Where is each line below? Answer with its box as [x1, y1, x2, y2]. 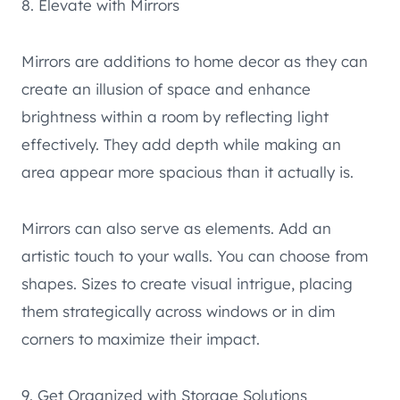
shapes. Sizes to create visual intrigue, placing [21, 274, 353, 294]
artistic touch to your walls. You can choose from [21, 246, 368, 266]
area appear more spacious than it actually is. [21, 162, 354, 182]
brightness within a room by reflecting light [21, 107, 329, 127]
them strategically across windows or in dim [21, 302, 335, 321]
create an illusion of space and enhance [21, 79, 311, 99]
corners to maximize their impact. [21, 329, 260, 349]
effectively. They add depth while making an [21, 135, 341, 154]
